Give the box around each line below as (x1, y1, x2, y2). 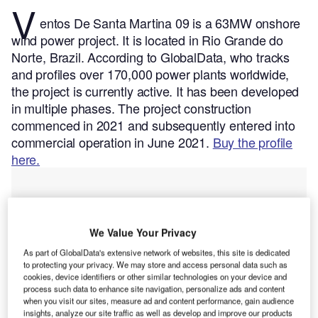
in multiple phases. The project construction (11, 99, 252, 118)
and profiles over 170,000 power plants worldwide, (11, 65, 290, 84)
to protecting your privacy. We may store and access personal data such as (23, 258, 288, 270)
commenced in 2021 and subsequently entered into (11, 116, 295, 135)
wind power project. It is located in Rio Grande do (11, 31, 284, 50)
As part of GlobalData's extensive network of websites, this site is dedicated (23, 246, 290, 258)
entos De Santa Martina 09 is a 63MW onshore (40, 13, 301, 33)
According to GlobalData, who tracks (87, 48, 290, 67)
